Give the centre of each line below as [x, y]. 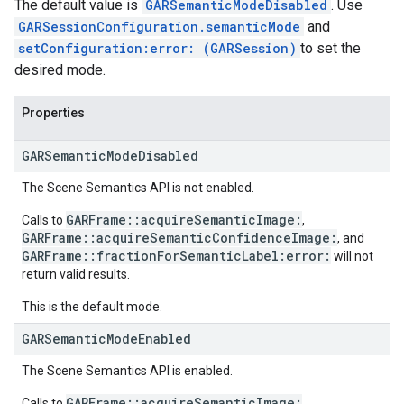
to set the [331, 48]
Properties [53, 113]
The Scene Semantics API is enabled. [127, 371]
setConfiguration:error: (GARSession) [157, 48]
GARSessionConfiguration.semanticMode [159, 27]
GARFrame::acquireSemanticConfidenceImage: [179, 238]
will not [352, 256]
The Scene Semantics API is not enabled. [138, 188]
